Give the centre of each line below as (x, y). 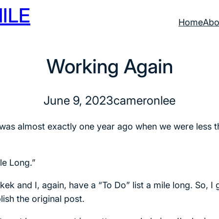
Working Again (109, 66)
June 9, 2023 (78, 100)
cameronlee (144, 100)
